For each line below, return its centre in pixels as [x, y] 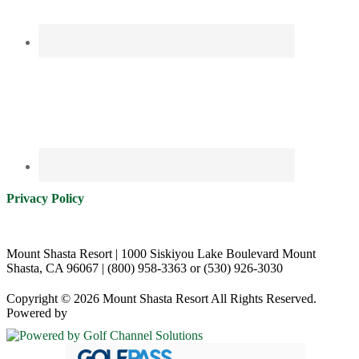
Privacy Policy [45, 198]
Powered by [37, 313]
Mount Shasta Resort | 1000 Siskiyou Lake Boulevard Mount [161, 254]
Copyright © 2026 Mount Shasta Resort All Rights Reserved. [161, 299]
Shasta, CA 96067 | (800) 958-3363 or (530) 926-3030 [145, 268]
